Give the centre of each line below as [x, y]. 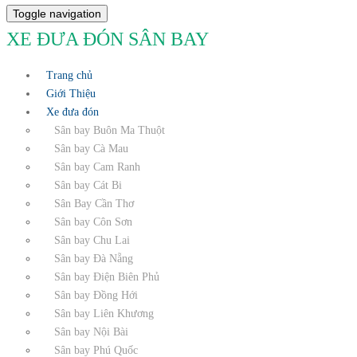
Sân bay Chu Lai [92, 240]
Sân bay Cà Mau [91, 149]
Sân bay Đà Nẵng [94, 259]
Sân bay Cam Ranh [97, 167]
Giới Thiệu [71, 94]
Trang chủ [69, 75]
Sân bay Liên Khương [104, 314]
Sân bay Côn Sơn [93, 222]
